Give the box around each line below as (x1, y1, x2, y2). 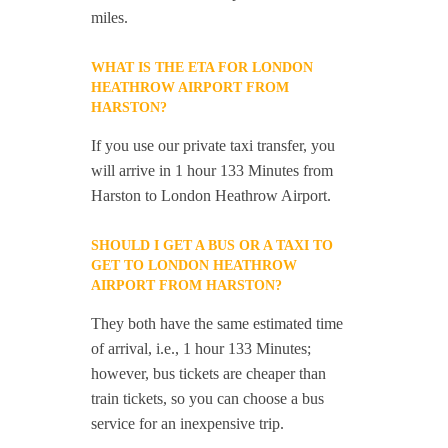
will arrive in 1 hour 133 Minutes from (91, 162, 334, 179)
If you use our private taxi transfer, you (91, 137, 336, 154)
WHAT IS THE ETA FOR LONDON (91, 60, 314, 75)
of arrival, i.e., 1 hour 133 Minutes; (91, 340, 312, 357)
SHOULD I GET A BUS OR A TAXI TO (91, 238, 334, 253)
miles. (91, 9, 129, 26)
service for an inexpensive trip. (91, 415, 285, 432)
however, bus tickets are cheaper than (91, 365, 327, 382)
